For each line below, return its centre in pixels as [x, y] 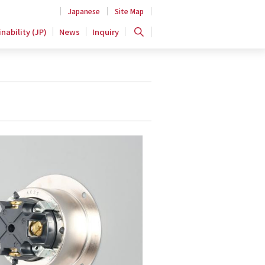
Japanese [84, 11]
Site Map [129, 11]
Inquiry [106, 32]
